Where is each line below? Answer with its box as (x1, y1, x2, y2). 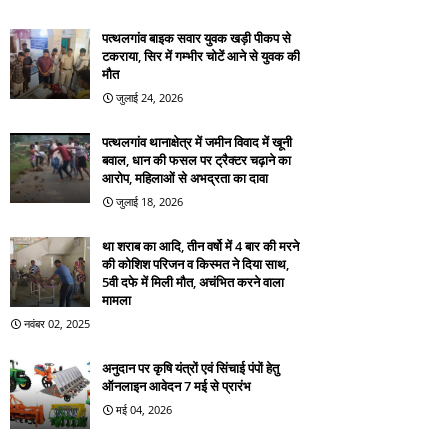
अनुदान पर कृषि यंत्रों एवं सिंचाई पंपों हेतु (102, 359, 279, 377)
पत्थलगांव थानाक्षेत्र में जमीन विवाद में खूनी (102, 133, 292, 151)
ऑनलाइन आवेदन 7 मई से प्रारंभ (102, 377, 251, 395)
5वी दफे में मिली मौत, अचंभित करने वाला (102, 273, 284, 291)
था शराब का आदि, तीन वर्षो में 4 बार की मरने (102, 237, 299, 255)
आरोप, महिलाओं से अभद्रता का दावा (102, 169, 268, 187)
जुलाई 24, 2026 (116, 90, 183, 105)
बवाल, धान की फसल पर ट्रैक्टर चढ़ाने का (102, 151, 291, 169)
